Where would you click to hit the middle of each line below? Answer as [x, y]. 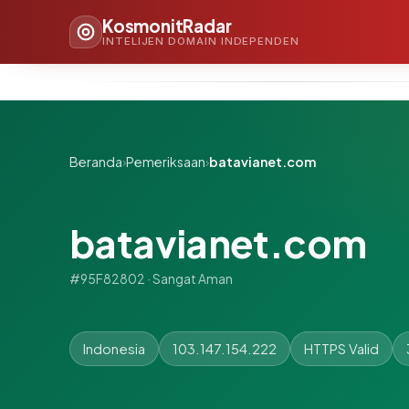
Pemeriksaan [166, 162]
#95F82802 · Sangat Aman [151, 278]
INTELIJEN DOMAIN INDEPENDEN [201, 41]
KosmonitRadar [167, 25]
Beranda [96, 162]
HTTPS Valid [341, 348]
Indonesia [114, 348]
